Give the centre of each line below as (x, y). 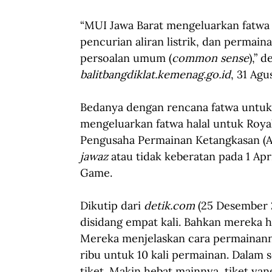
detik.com (169, 205)
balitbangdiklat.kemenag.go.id (155, 74)
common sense (210, 58)
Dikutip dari (112, 205)
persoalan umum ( (126, 58)
